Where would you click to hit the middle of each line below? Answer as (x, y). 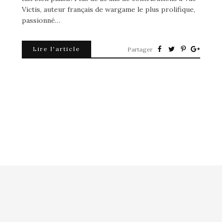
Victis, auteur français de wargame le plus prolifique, (109, 9)
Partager (140, 49)
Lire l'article (56, 49)
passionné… (41, 20)
